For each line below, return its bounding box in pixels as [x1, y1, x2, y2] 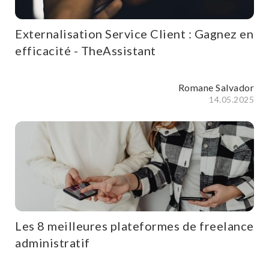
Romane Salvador [178, 82, 254, 94]
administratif [15, 235, 90, 250]
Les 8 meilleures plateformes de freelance [15, 219, 254, 234]
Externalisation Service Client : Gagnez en [15, 26, 253, 41]
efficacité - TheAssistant [15, 43, 156, 58]
